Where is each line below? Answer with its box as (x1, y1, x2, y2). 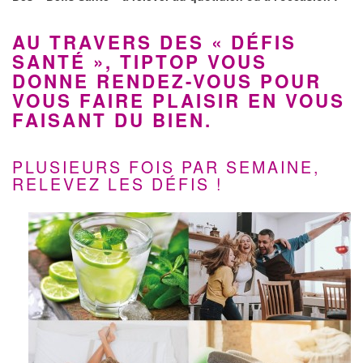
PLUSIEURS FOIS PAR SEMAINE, (12, 155, 320, 178)
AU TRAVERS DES (12, 29, 211, 55)
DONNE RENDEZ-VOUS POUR (12, 68, 322, 94)
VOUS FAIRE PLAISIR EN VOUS (12, 88, 345, 113)
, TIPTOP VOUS (105, 49, 267, 75)
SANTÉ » (12, 49, 105, 75)
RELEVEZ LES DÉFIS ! (12, 172, 223, 195)
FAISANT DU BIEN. (12, 107, 212, 133)
